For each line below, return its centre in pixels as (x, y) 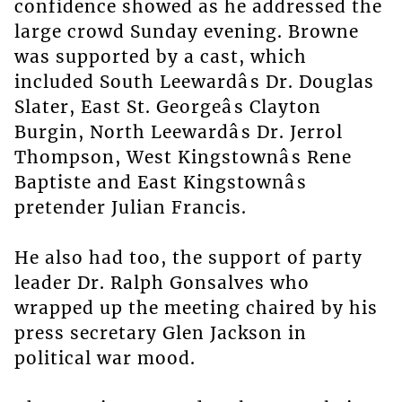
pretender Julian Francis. (130, 208)
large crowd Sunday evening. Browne (186, 32)
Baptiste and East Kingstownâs (160, 183)
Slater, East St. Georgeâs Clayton (167, 107)
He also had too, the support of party (188, 258)
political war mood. (105, 358)
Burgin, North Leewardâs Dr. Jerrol (178, 132)
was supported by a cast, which (160, 57)
